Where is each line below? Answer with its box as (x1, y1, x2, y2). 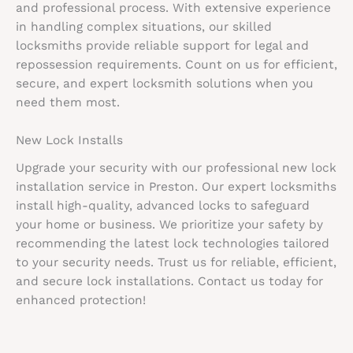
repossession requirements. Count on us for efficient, (16, 57, 337, 72)
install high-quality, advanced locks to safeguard (16, 199, 310, 214)
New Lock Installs (16, 133, 123, 148)
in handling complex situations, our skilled (16, 19, 272, 34)
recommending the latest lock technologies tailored (16, 236, 329, 251)
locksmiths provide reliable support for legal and (16, 38, 309, 53)
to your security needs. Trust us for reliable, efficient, (16, 255, 336, 270)
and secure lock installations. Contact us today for (16, 274, 323, 289)
